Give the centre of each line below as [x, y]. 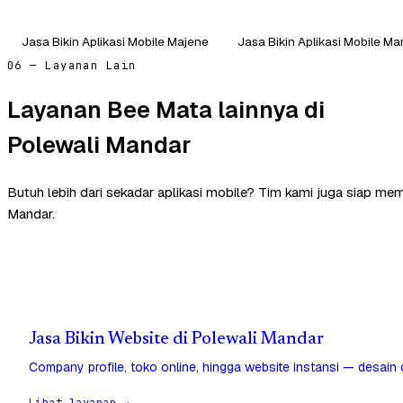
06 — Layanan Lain [72, 65]
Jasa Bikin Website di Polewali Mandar [176, 339]
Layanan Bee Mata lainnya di [166, 110]
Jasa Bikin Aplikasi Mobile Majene [115, 41]
